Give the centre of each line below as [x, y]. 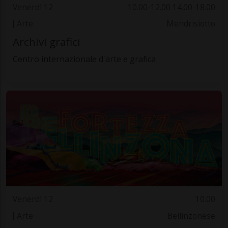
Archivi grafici [46, 41]
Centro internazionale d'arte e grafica [84, 59]
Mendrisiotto [191, 24]
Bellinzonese [192, 216]
